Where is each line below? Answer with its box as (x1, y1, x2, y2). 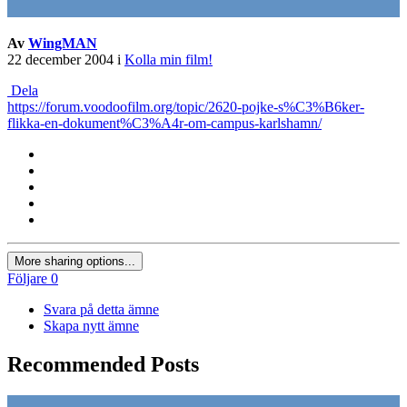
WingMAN (28, 35, 97, 52)
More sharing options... (15, 254, 135, 269)
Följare (7, 271, 47, 287)
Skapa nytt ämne (44, 318, 139, 334)
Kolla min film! (124, 52, 213, 68)
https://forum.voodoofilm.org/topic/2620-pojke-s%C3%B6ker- (7, 99, 364, 115)
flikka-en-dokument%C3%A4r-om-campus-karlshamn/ (7, 115, 322, 132)
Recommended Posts (7, 352, 199, 377)
